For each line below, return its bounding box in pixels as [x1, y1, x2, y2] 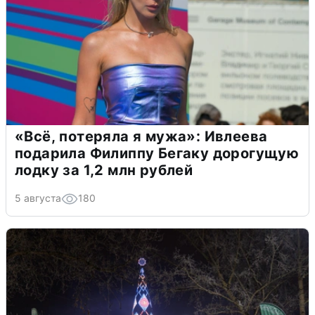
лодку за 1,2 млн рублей [15, 162, 193, 179]
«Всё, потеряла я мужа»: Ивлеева [15, 128, 268, 146]
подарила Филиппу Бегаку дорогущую [15, 145, 300, 162]
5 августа [15, 192, 61, 205]
